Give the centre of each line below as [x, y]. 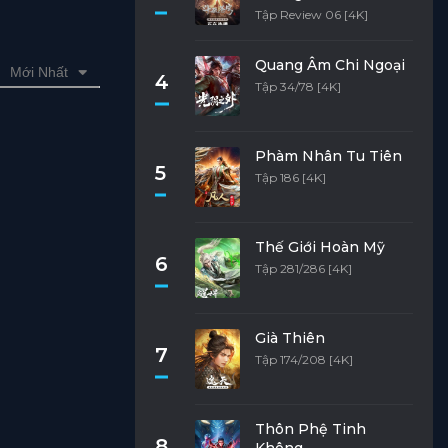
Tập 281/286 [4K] [303, 268]
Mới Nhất [39, 72]
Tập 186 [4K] [290, 177]
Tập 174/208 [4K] [303, 359]
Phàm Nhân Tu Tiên [328, 156]
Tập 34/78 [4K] [297, 86]
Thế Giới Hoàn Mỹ [319, 247]
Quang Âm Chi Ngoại [329, 65]
